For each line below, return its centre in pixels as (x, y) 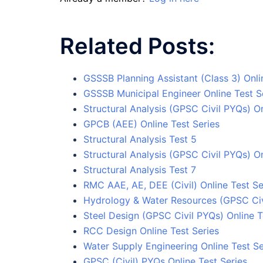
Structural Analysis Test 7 (140, 169)
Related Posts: (137, 45)
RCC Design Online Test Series (151, 230)
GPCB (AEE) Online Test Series (151, 124)
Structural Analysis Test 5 (140, 139)
